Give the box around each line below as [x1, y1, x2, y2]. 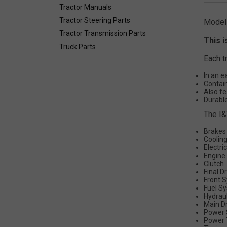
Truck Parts [59, 43, 96, 51]
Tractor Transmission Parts [59, 29, 146, 38]
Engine [204, 151, 225, 160]
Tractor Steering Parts [59, 16, 130, 25]
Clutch [204, 159, 224, 168]
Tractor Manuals [59, 3, 111, 12]
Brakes [204, 127, 226, 135]
